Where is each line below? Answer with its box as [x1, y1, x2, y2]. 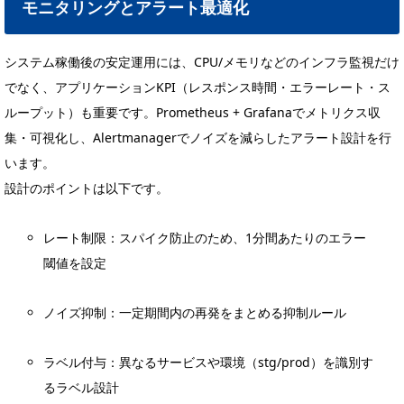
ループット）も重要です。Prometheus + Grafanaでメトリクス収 [5, 104, 381, 122]
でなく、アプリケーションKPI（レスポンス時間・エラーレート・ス [5, 78, 390, 96]
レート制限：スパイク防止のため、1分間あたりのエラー [43, 229, 367, 247]
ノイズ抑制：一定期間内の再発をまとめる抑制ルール [43, 304, 347, 322]
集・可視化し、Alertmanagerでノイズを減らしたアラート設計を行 [5, 129, 391, 147]
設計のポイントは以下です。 [5, 179, 169, 197]
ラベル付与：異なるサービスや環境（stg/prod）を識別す [43, 353, 374, 372]
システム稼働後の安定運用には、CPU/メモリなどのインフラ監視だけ [5, 53, 399, 71]
